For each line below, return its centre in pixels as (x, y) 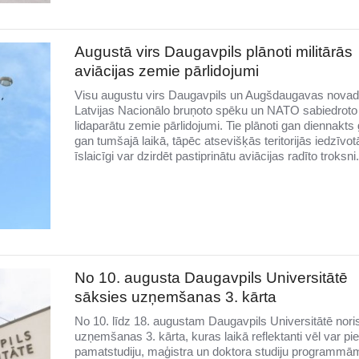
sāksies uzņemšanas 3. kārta (175, 296)
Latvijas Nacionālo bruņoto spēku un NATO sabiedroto (216, 111)
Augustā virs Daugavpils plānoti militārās (213, 52)
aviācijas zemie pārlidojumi (166, 71)
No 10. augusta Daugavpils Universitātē (211, 277)
